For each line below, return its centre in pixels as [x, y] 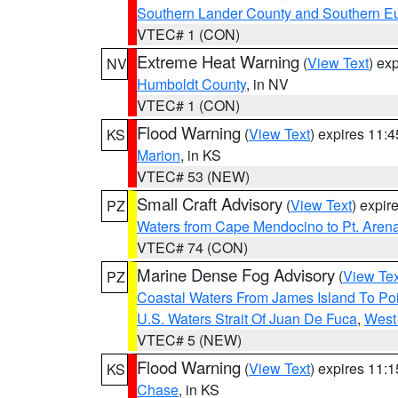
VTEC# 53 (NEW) [193, 176]
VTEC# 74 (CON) [192, 247]
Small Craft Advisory [210, 203]
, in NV [267, 84]
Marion [159, 155]
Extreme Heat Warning [218, 61]
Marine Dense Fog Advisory [236, 275]
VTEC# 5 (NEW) [189, 340]
